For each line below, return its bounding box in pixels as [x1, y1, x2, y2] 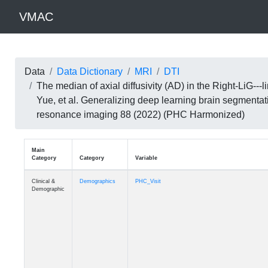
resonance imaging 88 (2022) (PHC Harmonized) [36, 109, 245, 120]
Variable [135, 155, 157, 161]
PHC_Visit [135, 178, 161, 184]
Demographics [79, 178, 115, 184]
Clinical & [31, 178, 55, 184]
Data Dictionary [56, 66, 123, 77]
